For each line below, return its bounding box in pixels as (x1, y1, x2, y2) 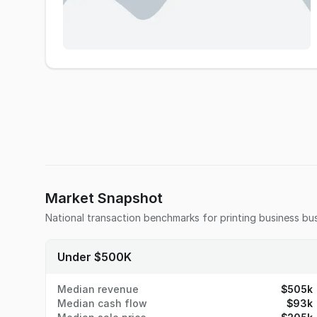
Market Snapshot (45, 190, 163, 207)
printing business (220, 212, 299, 224)
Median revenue (57, 283, 139, 295)
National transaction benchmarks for (45, 212, 220, 224)
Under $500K (57, 250, 132, 264)
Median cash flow (57, 297, 147, 309)
